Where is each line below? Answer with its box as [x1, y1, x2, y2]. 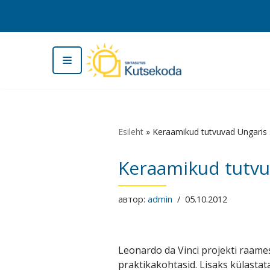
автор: [118, 193, 148, 205]
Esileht [118, 125, 143, 137]
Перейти [9, 26, 51, 39]
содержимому [9, 55, 75, 68]
